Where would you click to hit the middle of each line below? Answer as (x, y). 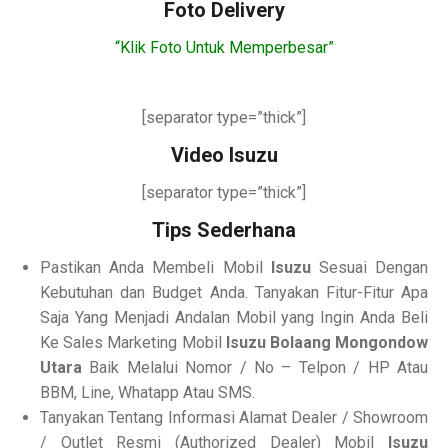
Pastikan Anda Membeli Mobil (155, 267)
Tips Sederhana (224, 230)
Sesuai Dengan (369, 267)
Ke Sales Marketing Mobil (133, 342)
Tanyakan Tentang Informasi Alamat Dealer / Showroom (234, 417)
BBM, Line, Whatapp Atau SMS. (147, 392)
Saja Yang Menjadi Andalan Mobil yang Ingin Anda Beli (234, 317)
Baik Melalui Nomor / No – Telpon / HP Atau (255, 367)
